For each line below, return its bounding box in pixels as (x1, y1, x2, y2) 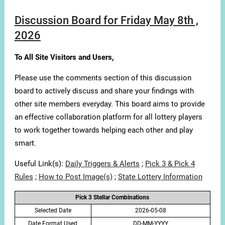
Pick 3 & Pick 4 (145, 159, 195, 169)
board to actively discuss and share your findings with (14, 86, 194, 96)
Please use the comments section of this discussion (14, 73, 191, 83)
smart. (14, 139, 36, 148)
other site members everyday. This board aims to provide (14, 99, 205, 109)
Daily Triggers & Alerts (65, 159, 140, 169)
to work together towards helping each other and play (14, 126, 193, 135)
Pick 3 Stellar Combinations (75, 194, 150, 201)
